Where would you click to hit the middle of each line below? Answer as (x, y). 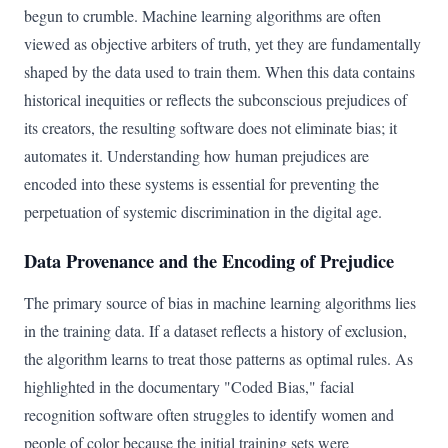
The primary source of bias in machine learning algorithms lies (220, 302)
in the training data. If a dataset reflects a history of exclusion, (215, 330)
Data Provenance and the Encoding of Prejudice (209, 260)
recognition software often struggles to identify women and (209, 414)
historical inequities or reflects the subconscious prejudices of (215, 99)
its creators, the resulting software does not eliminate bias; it (210, 127)
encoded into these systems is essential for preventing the (201, 183)
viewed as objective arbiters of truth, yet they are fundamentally (222, 43)
